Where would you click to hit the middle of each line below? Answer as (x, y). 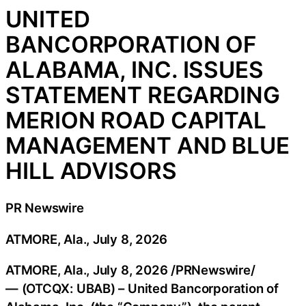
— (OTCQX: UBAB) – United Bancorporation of (142, 289)
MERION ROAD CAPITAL (136, 121)
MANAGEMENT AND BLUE (148, 146)
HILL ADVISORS (91, 171)
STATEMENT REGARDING (143, 95)
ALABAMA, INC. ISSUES (135, 70)
